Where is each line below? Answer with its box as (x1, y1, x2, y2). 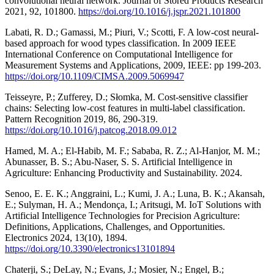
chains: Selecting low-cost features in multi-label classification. (5, 102, 245, 113)
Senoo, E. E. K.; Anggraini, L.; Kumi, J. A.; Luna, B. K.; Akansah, (5, 188, 265, 199)
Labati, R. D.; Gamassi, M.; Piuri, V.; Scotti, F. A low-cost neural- (5, 26, 259, 37)
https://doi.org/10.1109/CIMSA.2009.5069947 (5, 70, 184, 81)
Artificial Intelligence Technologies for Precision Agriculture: (5, 210, 240, 221)
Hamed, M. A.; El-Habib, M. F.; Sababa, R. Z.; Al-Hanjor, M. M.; (5, 145, 260, 156)
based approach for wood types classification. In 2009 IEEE (5, 37, 236, 48)
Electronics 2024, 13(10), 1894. (5, 232, 127, 243)
